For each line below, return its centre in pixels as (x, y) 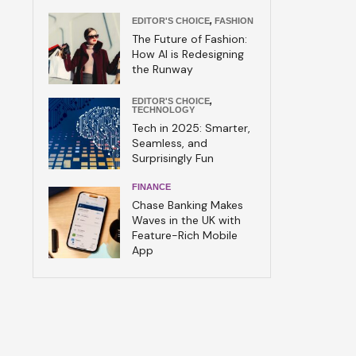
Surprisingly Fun (173, 158)
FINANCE (151, 187)
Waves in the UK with (186, 220)
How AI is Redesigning (188, 54)
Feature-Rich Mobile (185, 235)
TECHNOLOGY (163, 110)
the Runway (163, 69)
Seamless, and (170, 143)
